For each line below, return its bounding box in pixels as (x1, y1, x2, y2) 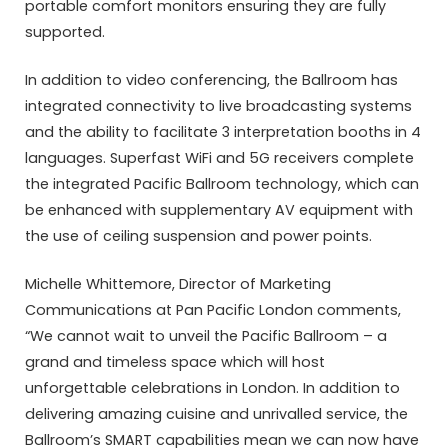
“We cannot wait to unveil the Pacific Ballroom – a (25, 326, 387, 347)
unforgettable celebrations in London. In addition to (25, 378, 400, 399)
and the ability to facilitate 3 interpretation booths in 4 (25, 122, 421, 143)
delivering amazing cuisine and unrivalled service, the (25, 404, 408, 425)
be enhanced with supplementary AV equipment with (25, 200, 413, 221)
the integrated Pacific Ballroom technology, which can (25, 174, 419, 195)
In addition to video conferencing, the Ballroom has (25, 70, 398, 91)
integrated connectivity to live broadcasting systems (25, 96, 412, 117)
